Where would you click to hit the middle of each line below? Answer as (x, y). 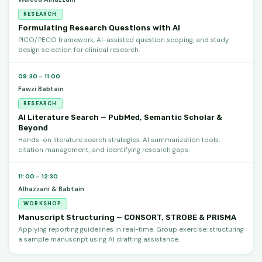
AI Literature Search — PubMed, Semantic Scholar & (120, 117)
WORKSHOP (43, 203)
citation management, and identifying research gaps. (104, 150)
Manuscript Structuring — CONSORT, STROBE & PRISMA (127, 217)
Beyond (33, 127)
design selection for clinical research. (79, 50)
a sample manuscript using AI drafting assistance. (99, 239)
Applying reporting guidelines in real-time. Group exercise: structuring (131, 229)
